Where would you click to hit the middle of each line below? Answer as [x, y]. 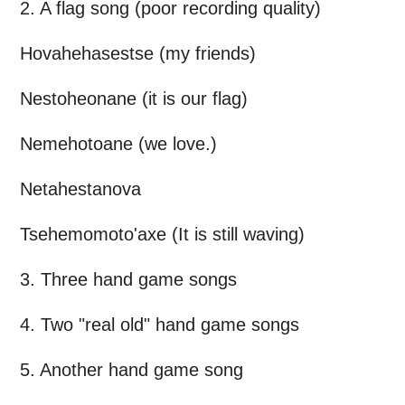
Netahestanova [80, 188]
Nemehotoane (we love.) [118, 143]
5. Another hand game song [132, 369]
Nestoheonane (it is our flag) [134, 98]
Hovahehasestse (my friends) [138, 53]
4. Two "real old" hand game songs [160, 324]
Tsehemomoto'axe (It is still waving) [162, 234]
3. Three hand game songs [128, 279]
